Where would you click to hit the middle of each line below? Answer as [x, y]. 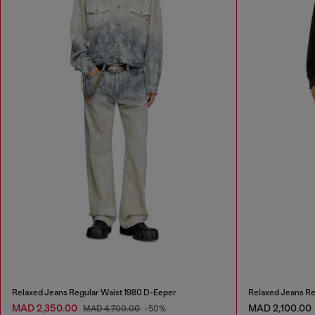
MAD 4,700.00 [112, 308]
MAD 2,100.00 [279, 308]
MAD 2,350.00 [46, 308]
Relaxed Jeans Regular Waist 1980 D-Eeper [94, 292]
